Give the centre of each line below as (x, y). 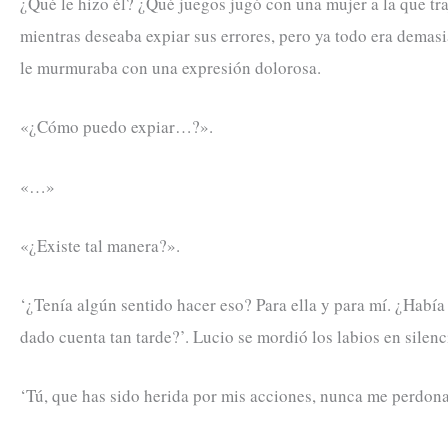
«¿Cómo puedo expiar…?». (116, 127)
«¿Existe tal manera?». (100, 245)
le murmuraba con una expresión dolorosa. (170, 68)
